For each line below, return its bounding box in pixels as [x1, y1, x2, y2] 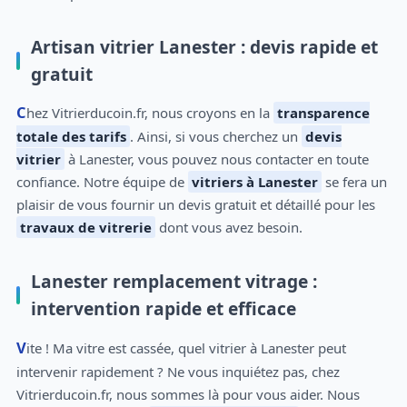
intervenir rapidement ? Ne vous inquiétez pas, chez [15, 362, 340, 381]
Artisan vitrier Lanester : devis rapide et [30, 34, 378, 59]
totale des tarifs [15, 127, 126, 146]
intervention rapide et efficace [30, 296, 296, 322]
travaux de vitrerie [19, 218, 152, 237]
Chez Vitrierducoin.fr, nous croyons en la [25, 104, 273, 123]
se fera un [321, 173, 387, 192]
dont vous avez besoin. [154, 218, 303, 237]
